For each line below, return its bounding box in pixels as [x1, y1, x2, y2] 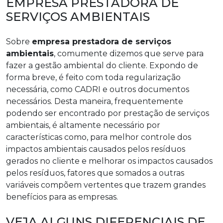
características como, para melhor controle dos [6, 132, 191, 142]
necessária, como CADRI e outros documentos [6, 85, 189, 95]
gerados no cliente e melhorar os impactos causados [6, 156, 213, 166]
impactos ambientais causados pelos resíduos [6, 144, 185, 154]
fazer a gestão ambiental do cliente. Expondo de [6, 61, 198, 71]
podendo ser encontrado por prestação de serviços [6, 109, 209, 118]
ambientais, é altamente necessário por [6, 120, 160, 130]
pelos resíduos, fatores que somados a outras [6, 168, 184, 178]
